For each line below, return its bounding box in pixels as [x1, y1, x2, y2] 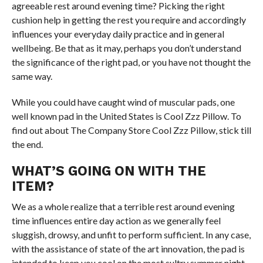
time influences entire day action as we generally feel [11, 215, 221, 226]
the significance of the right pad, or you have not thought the [11, 56, 251, 68]
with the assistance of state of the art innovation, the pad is [11, 243, 245, 254]
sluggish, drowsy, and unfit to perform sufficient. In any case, [11, 229, 251, 240]
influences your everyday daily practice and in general [11, 28, 224, 39]
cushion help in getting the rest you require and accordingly [11, 14, 246, 25]
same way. [11, 70, 52, 82]
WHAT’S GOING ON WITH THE [11, 163, 206, 178]
